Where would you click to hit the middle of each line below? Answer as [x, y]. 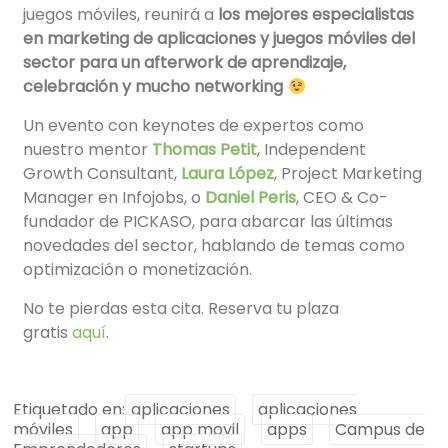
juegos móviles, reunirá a [121, 15]
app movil [200, 430]
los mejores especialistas [316, 15]
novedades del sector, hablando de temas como [214, 246]
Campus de [380, 430]
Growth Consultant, [102, 174]
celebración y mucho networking [155, 87]
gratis [48, 333]
